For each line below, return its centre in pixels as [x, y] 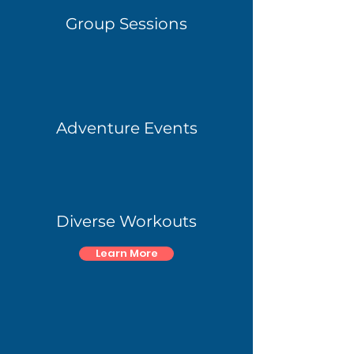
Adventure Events [126, 128]
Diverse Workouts [126, 222]
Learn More [126, 254]
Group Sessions [126, 24]
